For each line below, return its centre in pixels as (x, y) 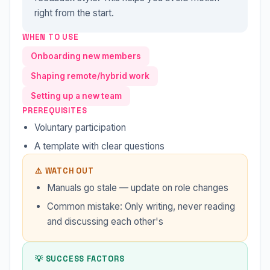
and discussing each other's (105, 221)
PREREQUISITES (55, 111)
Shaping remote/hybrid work (90, 76)
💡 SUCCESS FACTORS (80, 259)
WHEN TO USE (51, 37)
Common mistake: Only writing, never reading (141, 206)
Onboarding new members (86, 56)
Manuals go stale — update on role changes (138, 188)
